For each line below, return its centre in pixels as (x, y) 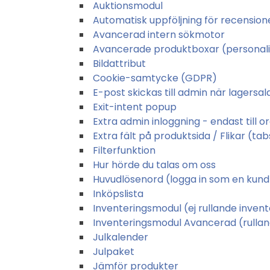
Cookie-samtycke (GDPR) (155, 78)
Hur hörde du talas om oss (154, 165)
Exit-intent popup (135, 107)
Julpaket (114, 251)
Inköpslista (118, 193)
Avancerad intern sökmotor (159, 34)
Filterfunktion (124, 150)
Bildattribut (119, 63)
